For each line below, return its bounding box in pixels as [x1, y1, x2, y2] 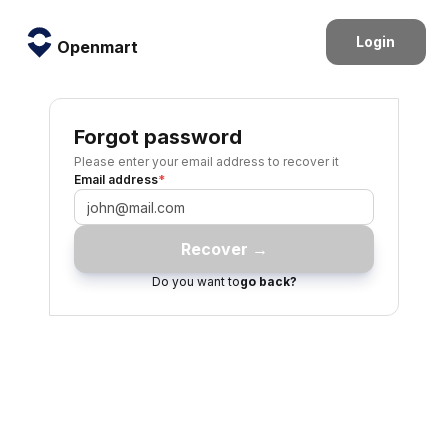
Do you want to [151, 274, 240, 289]
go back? [239, 274, 297, 289]
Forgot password [74, 125, 242, 149]
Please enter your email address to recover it [74, 154, 339, 169]
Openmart [57, 37, 139, 58]
